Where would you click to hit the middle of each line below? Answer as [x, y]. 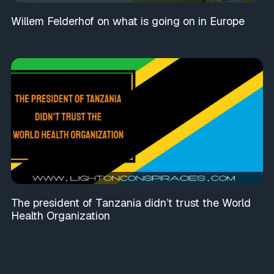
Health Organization [60, 216]
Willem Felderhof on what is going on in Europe [128, 21]
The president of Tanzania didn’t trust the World [131, 203]
